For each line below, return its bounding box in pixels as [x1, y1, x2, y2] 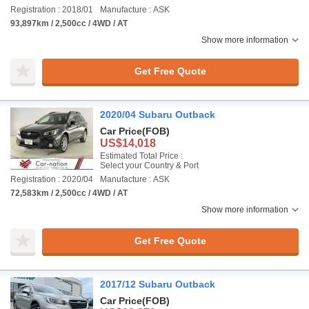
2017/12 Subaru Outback [100, 279, 215, 290]
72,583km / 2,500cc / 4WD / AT [10, 188, 128, 198]
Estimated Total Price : [100, 151, 183, 161]
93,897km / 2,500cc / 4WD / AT [10, 19, 128, 28]
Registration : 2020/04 [10, 175, 93, 184]
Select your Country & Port [100, 161, 199, 170]
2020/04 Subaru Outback [100, 109, 215, 120]
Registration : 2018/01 [10, 5, 93, 14]
